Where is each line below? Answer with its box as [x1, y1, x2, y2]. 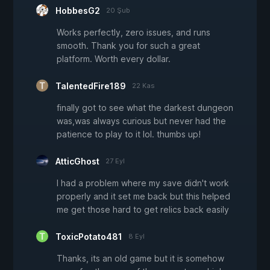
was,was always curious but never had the [57, 116, 226, 127]
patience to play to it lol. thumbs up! [57, 129, 201, 140]
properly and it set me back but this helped [57, 191, 230, 202]
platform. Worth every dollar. [57, 54, 171, 64]
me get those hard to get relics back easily [57, 204, 229, 215]
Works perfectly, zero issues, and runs [57, 27, 210, 38]
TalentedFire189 [55, 81, 126, 92]
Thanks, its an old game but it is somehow [57, 253, 224, 264]
